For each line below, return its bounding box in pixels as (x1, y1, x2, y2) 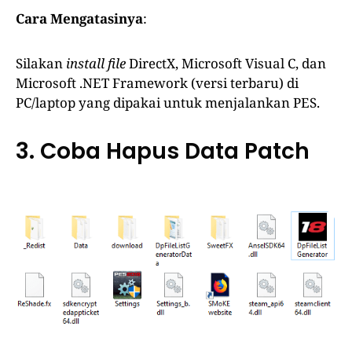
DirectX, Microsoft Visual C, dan (126, 53, 326, 72)
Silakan (16, 53, 66, 72)
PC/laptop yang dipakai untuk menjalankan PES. (16, 93, 320, 112)
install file (66, 53, 126, 72)
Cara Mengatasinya (16, 9, 143, 27)
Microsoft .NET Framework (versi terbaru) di (16, 73, 299, 92)
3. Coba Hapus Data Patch (16, 135, 310, 167)
